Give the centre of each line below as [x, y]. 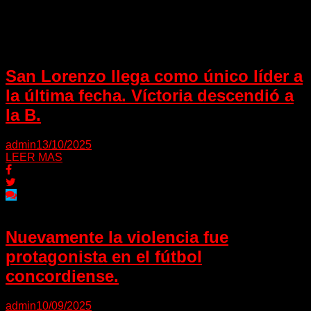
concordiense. [62, 276]
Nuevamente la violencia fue [117, 237]
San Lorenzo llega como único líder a [154, 76]
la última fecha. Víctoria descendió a [150, 95]
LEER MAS [34, 157]
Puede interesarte [52, 19]
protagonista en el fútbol [104, 256]
